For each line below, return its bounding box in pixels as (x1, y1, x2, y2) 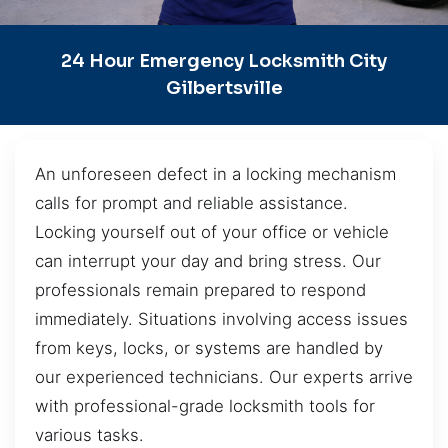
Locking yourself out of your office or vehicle (35, 221, 389, 242)
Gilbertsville (165, 76, 283, 99)
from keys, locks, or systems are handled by (35, 337, 383, 358)
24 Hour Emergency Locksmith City (61, 49, 387, 72)
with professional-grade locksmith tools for (35, 395, 375, 416)
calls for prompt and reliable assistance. (35, 192, 348, 213)
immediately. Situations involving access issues (35, 308, 408, 329)
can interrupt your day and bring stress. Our (35, 250, 381, 271)
